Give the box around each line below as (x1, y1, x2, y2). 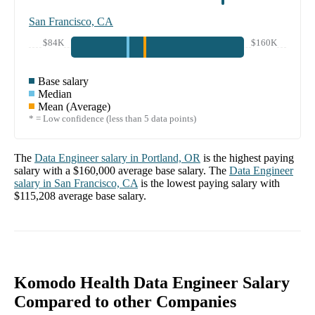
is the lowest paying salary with (141, 177, 280, 190)
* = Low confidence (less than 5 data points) (29, 113, 196, 124)
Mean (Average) (38, 101, 110, 113)
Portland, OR (141, 152, 200, 165)
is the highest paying (203, 152, 294, 165)
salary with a (14, 165, 73, 177)
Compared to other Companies (14, 292, 236, 311)
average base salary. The (115, 165, 226, 177)
